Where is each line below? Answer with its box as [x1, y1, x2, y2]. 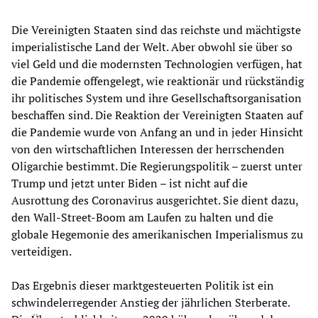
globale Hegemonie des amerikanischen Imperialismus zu [11, 226, 303, 242]
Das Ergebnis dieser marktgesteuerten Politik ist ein [11, 277, 274, 293]
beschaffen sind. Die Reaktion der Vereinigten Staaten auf [11, 106, 302, 123]
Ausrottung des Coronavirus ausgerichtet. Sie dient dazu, [11, 192, 298, 208]
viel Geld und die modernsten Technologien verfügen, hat [11, 55, 302, 72]
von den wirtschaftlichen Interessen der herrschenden [11, 141, 285, 157]
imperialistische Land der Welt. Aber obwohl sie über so [11, 38, 292, 55]
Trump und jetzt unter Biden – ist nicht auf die [11, 175, 248, 191]
